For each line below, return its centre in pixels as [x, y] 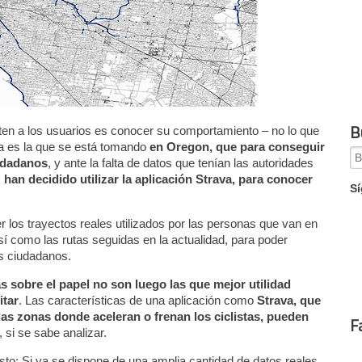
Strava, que [288, 300]
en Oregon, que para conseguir [238, 146]
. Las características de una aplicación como [137, 300]
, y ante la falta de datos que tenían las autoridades [181, 162]
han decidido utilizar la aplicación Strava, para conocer [159, 179]
